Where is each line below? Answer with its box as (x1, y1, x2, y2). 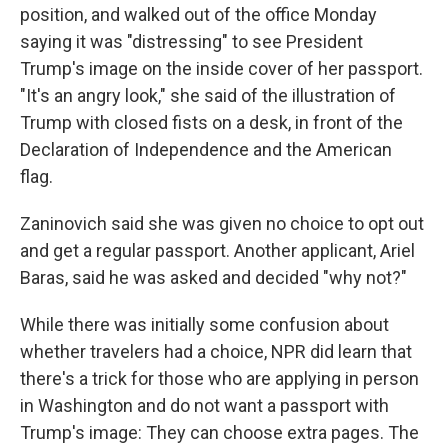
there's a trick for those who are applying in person (20, 367, 419, 389)
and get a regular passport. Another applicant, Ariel (20, 239, 415, 261)
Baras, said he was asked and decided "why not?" (20, 266, 407, 288)
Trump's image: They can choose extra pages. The (20, 421, 419, 443)
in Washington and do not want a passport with (20, 394, 389, 416)
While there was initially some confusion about (20, 313, 389, 335)
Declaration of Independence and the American (20, 138, 392, 160)
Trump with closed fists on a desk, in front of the (20, 111, 403, 133)
